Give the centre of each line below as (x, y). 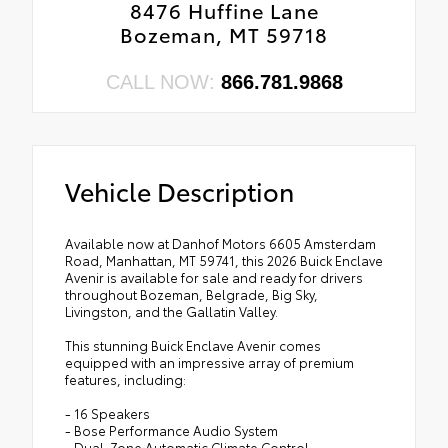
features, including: (125, 378)
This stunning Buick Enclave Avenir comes (193, 344)
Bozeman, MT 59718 (224, 33)
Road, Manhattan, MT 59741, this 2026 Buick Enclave (224, 259)
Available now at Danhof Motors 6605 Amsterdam (220, 242)
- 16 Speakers (107, 412)
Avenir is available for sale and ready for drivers (214, 276)
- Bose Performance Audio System (171, 429)
